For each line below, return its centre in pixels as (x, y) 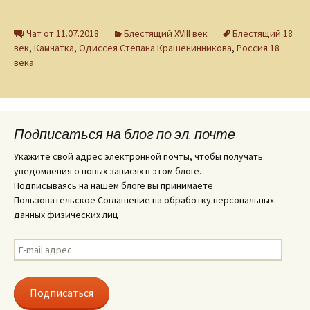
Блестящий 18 (263, 34)
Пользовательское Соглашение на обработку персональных (144, 200)
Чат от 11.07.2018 (63, 34)
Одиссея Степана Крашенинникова (155, 48)
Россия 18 (258, 48)
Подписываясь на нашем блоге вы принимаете (113, 186)
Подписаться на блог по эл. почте (125, 134)
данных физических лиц (66, 215)
